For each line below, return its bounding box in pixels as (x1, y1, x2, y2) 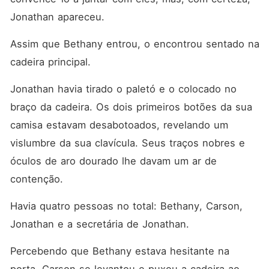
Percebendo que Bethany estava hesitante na (10, 245, 229, 257)
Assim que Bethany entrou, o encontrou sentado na (10, 38, 259, 50)
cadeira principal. (10, 56, 94, 68)
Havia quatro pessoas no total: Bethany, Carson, (10, 200, 243, 212)
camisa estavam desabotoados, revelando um (10, 119, 228, 131)
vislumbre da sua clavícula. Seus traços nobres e (10, 137, 245, 149)
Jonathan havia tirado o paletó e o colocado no (10, 83, 237, 95)
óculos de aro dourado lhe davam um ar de (10, 155, 217, 167)
